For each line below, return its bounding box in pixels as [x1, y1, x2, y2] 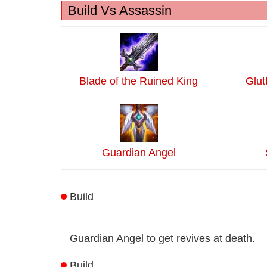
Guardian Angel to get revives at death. [70, 232, 255, 245]
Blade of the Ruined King [79, 75, 198, 88]
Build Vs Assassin [68, 3, 172, 18]
